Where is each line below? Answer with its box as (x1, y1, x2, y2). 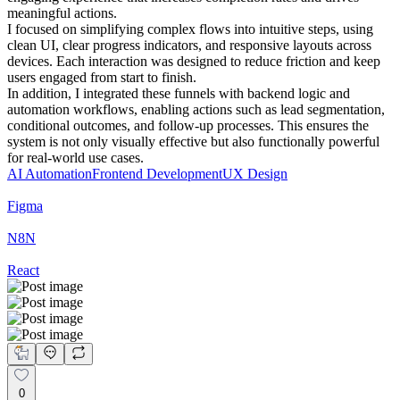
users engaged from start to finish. (7, 70, 196, 85)
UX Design (222, 166, 287, 181)
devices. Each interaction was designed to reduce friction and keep (7, 54, 380, 69)
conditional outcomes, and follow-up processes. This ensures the (7, 118, 369, 133)
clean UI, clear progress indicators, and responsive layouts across (7, 37, 371, 53)
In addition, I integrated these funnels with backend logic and (7, 86, 350, 101)
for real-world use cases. (7, 150, 144, 165)
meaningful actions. (7, 5, 117, 21)
